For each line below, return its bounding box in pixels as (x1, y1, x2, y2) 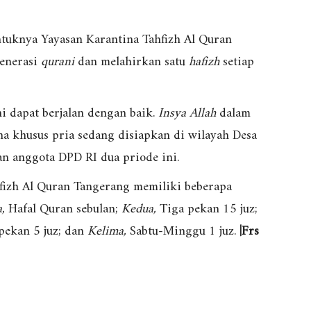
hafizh (189, 51, 219, 74)
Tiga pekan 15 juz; (156, 198, 258, 221)
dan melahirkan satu (74, 51, 189, 74)
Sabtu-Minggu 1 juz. (126, 220, 239, 244)
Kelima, (87, 220, 126, 244)
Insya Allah (158, 102, 216, 126)
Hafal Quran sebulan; (5, 198, 121, 221)
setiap (219, 51, 254, 74)
